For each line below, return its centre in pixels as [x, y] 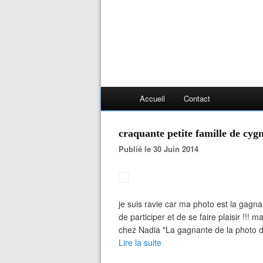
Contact [197, 98]
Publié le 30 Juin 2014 [161, 149]
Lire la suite [140, 242]
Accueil [152, 98]
